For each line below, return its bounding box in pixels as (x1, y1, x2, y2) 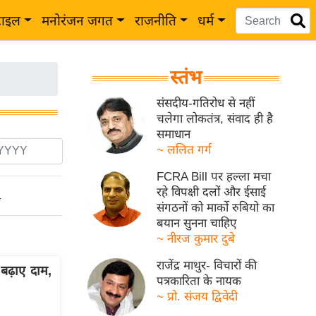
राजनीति (134, 13, 176, 28)
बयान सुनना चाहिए (157, 217, 237, 230)
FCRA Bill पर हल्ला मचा (157, 170, 272, 183)
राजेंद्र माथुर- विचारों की (157, 259, 257, 272)
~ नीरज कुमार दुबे (157, 232, 236, 245)
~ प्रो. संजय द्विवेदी (157, 290, 238, 303)
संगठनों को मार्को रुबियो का (157, 201, 275, 214)
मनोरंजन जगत (42, 13, 114, 28)
